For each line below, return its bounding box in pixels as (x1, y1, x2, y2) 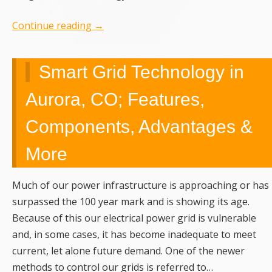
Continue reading (12, 19, 94, 33)
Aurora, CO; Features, (25, 89, 205, 110)
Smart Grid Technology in (39, 62, 244, 83)
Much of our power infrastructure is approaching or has (12, 178, 269, 192)
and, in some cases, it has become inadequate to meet (12, 228, 256, 242)
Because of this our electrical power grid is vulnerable (12, 211, 256, 225)
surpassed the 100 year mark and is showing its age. (12, 195, 250, 209)
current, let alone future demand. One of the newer (12, 244, 245, 258)
